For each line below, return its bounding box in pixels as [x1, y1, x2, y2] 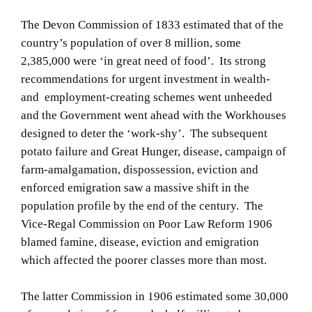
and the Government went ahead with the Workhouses [21, 108, 286, 122]
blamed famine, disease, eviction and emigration [21, 235, 259, 249]
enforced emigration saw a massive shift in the [21, 180, 249, 194]
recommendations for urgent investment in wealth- [21, 72, 270, 86]
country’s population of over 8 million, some [21, 36, 241, 49]
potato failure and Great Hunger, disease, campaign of [21, 144, 286, 158]
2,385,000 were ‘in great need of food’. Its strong [21, 54, 266, 68]
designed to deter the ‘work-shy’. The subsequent [21, 126, 267, 140]
